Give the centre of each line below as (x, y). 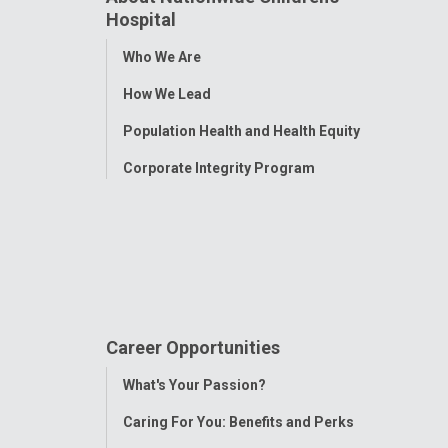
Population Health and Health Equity (241, 130)
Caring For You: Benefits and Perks (238, 421)
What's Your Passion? (194, 384)
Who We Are (161, 56)
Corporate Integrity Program (218, 167)
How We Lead (166, 93)
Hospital (140, 19)
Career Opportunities (192, 347)
